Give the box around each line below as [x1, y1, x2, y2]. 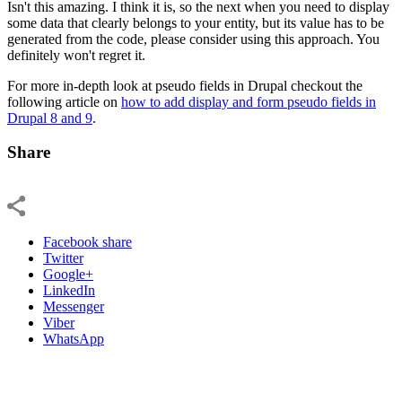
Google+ [43, 266, 93, 282]
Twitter [43, 249, 83, 266]
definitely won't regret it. [7, 47, 145, 63]
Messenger [43, 298, 104, 314]
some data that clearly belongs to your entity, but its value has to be [7, 14, 384, 31]
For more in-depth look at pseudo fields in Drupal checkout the [7, 77, 363, 93]
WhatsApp [43, 330, 104, 346]
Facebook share [43, 233, 132, 249]
